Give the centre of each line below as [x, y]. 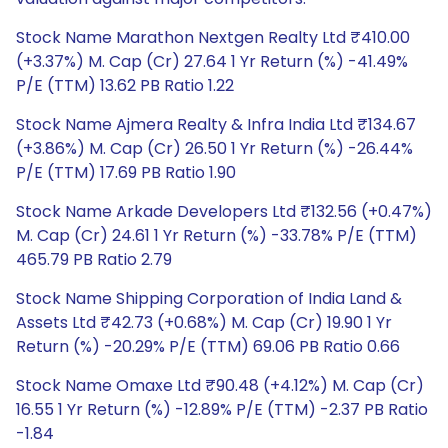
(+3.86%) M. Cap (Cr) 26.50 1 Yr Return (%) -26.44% [214, 148]
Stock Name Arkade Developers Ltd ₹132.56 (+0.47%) [224, 211]
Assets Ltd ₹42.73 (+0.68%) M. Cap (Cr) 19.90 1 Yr [204, 322]
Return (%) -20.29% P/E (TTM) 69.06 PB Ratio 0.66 [208, 346]
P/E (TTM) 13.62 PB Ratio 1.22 [125, 85]
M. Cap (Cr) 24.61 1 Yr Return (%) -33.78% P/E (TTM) [216, 235]
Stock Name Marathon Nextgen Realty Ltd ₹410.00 [213, 37]
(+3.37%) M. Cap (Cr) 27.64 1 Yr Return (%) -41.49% [212, 61]
